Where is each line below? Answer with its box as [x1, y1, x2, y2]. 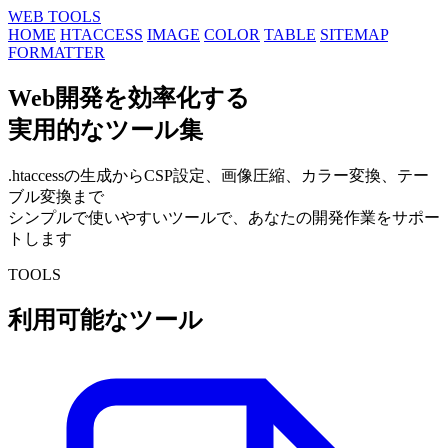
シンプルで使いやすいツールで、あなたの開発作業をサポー [8, 208, 440, 226]
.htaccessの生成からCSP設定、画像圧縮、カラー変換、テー [8, 166, 429, 184]
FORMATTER [8, 44, 105, 61]
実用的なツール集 [8, 116, 203, 143]
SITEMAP [320, 26, 388, 43]
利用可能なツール [8, 306, 203, 333]
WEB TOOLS [8, 8, 101, 25]
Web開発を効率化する [8, 84, 250, 111]
